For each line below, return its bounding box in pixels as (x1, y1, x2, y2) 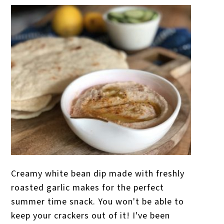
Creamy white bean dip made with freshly (11, 167, 185, 179)
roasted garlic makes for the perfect (11, 181, 164, 193)
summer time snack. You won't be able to (11, 195, 184, 207)
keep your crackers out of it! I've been (11, 209, 170, 221)
